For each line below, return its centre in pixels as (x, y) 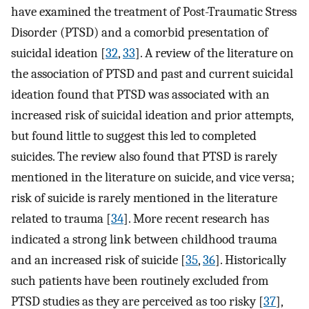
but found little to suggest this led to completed (134, 136)
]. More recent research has (196, 218)
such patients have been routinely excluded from (140, 280)
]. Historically (251, 260)
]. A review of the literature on (215, 53)
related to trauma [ (61, 218)
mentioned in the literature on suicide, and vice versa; (153, 177)
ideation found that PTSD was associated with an (140, 94)
